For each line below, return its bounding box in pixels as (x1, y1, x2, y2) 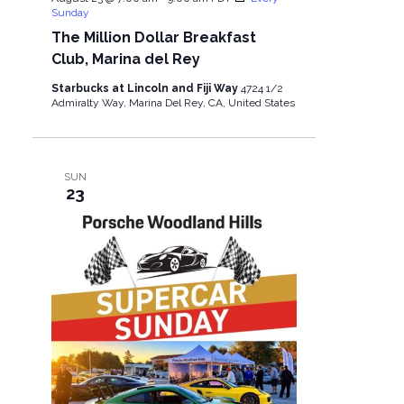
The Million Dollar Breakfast (50, 29, 256, 47)
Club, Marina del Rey (50, 50, 200, 69)
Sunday (50, 6, 89, 20)
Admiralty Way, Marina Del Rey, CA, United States (50, 96, 295, 110)
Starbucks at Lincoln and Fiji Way (50, 82, 241, 96)
